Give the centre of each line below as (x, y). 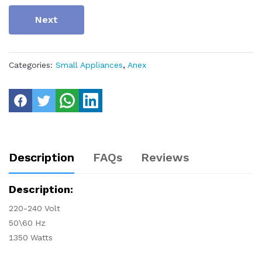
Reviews (165, 157)
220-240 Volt (35, 208)
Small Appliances (89, 65)
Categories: (31, 65)
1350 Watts (31, 237)
